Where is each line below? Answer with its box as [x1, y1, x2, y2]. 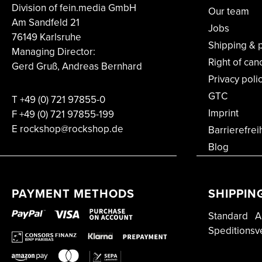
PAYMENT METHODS [12, 185, 135, 203]
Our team [208, 4, 249, 19]
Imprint [208, 106, 239, 121]
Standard [208, 209, 248, 224]
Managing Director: [12, 44, 95, 60]
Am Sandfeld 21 [12, 15, 80, 30]
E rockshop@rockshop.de [12, 122, 123, 137]
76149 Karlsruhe [12, 30, 81, 45]
